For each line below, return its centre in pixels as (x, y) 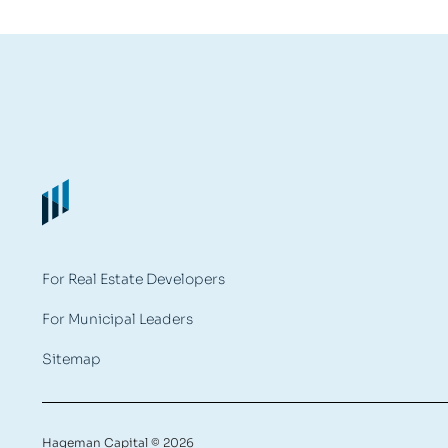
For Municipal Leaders (117, 318)
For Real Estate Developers (133, 278)
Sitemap (71, 358)
